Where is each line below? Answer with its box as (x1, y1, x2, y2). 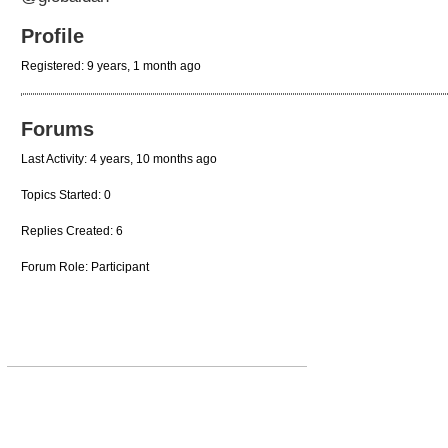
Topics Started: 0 (21, 188, 111, 203)
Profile (21, 25, 84, 48)
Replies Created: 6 (21, 224, 123, 239)
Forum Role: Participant (21, 260, 149, 275)
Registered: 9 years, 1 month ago (21, 59, 201, 74)
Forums (21, 118, 94, 141)
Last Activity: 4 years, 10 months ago (21, 152, 217, 167)
